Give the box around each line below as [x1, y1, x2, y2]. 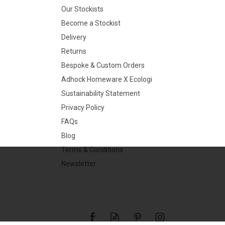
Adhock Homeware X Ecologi [61, 75, 152, 83]
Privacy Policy [61, 103, 104, 111]
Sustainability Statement [61, 89, 140, 97]
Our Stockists [61, 5, 103, 13]
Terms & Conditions [61, 146, 123, 154]
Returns [61, 47, 86, 55]
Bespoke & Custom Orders [61, 61, 145, 69]
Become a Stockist [61, 19, 121, 27]
